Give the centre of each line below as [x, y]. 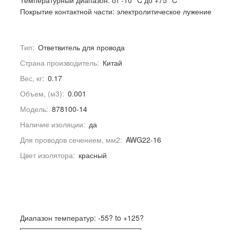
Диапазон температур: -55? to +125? [82, 218]
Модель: [34, 109]
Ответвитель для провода [81, 47]
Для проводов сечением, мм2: [71, 140]
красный [93, 155]
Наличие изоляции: [53, 124]
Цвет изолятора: [47, 155]
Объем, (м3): [42, 93]
